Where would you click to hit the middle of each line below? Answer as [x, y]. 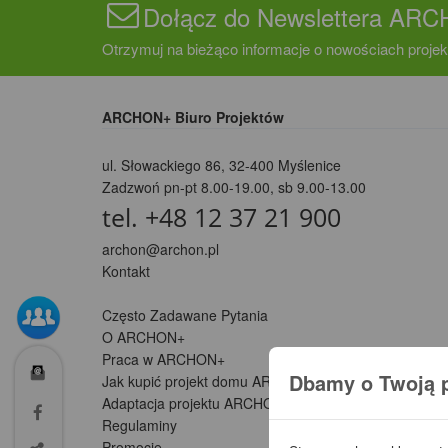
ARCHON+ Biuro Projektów [193, 117]
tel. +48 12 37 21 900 [221, 218]
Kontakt [126, 271]
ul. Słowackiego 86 [161, 165]
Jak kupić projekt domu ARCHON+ [211, 381]
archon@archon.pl [160, 249]
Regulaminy [139, 425]
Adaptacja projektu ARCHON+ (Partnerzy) [234, 403]
